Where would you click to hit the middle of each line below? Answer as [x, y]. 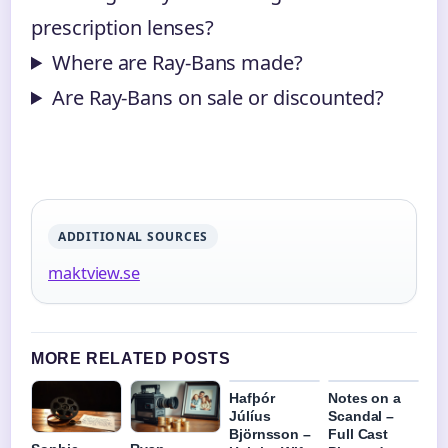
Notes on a [365, 397]
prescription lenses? [122, 27]
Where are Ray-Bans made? [177, 62]
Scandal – [361, 415]
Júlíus [250, 415]
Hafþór [252, 397]
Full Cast [358, 433]
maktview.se [94, 272]
